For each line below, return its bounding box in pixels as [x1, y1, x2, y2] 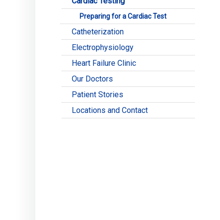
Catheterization [72, 27, 124, 36]
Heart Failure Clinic [72, 58, 136, 68]
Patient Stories [72, 90, 123, 99]
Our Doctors [72, 74, 113, 83]
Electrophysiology [72, 43, 134, 52]
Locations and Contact [72, 106, 148, 115]
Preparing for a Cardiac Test [80, 12, 166, 20]
